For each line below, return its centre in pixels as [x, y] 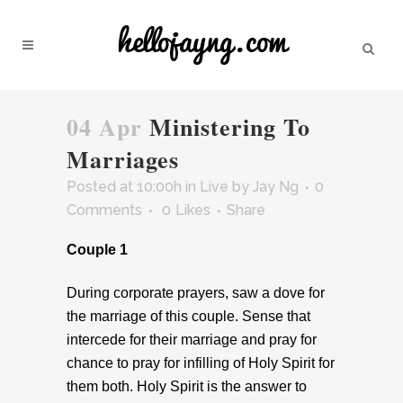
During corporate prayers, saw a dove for [196, 293]
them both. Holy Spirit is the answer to [187, 386]
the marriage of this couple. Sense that [188, 316]
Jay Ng [276, 187]
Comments [104, 210]
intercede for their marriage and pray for [192, 340]
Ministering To [226, 127]
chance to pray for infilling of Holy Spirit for [201, 363]
